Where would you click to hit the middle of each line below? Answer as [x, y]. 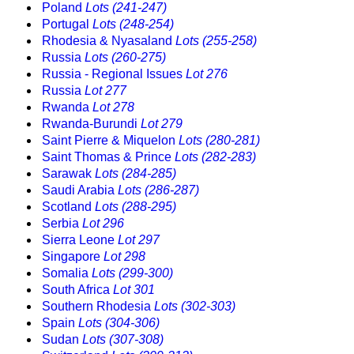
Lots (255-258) [216, 41]
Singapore [73, 257]
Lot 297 [139, 240]
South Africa [77, 290]
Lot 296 [103, 224]
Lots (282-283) [215, 157]
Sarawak [68, 174]
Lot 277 [105, 91]
